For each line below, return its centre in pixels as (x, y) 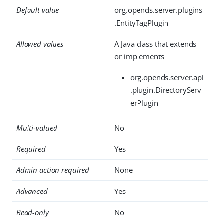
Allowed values (40, 43)
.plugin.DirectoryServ (166, 90)
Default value (38, 10)
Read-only (32, 212)
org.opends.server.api (167, 77)
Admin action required (53, 170)
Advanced (32, 191)
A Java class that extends (155, 43)
